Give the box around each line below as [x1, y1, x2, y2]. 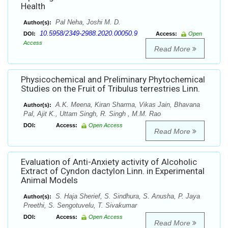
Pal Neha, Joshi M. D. [53, 18, 121, 26]
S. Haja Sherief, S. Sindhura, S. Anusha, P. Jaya [53, 192, 200, 201]
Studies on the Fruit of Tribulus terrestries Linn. [21, 83, 200, 94]
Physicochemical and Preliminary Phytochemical [21, 74, 205, 85]
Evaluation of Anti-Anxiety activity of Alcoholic [21, 157, 197, 167]
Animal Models [21, 175, 78, 186]
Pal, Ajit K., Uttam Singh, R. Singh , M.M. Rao [23, 110, 161, 118]
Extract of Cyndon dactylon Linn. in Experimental [21, 166, 205, 177]
